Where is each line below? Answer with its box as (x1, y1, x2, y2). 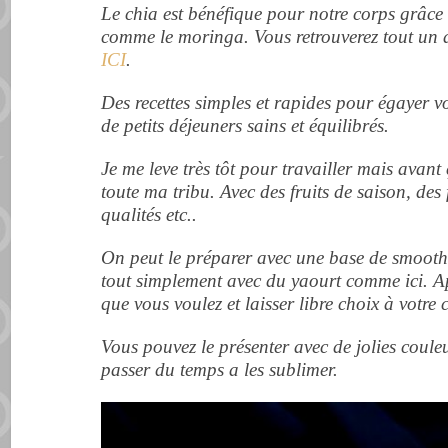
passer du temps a (101, 359, 245, 380)
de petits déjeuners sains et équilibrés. (101, 115, 390, 136)
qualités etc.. (101, 204, 198, 225)
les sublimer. (244, 359, 339, 380)
